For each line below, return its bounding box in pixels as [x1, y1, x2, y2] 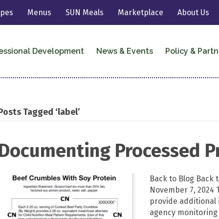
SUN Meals [66, 8, 104, 17]
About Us [177, 8, 210, 17]
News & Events [96, 46, 153, 56]
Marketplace [118, 8, 164, 17]
